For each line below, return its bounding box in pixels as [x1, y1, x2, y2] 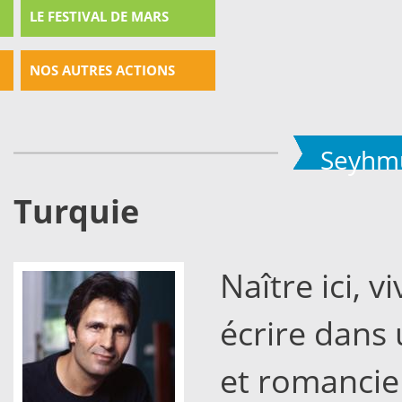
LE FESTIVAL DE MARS [30, 7, 169, 25]
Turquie [13, 189, 139, 232]
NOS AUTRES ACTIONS [30, 61, 175, 79]
